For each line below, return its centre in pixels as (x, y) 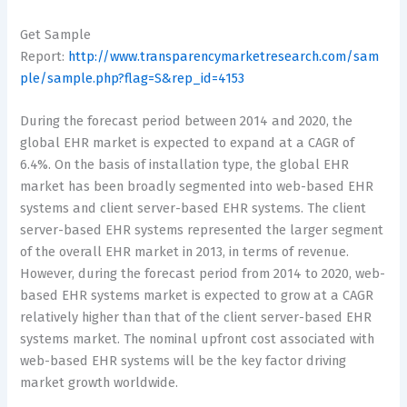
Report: (45, 56)
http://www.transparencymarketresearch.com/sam (224, 56)
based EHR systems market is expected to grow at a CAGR (197, 296)
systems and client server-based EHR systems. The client (194, 208)
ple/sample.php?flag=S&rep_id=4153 (133, 78)
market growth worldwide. (99, 383)
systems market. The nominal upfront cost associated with (198, 339)
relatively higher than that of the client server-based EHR (196, 318)
